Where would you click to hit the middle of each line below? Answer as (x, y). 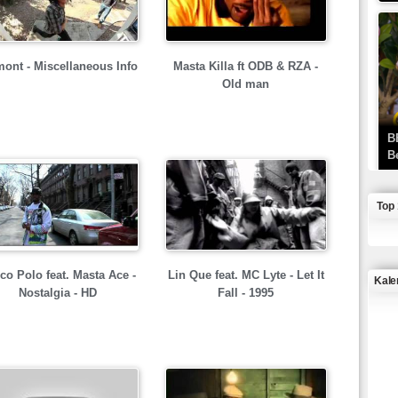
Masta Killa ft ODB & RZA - (246, 66)
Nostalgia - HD (57, 293)
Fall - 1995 (246, 293)
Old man (246, 84)
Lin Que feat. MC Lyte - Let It (246, 275)
